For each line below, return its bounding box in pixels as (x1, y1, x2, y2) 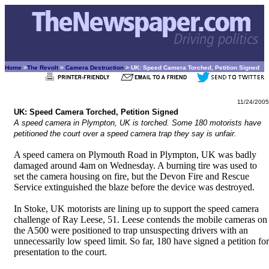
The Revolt (27, 64, 58, 71)
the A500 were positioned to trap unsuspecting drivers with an (14, 225, 248, 235)
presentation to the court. (14, 247, 107, 257)
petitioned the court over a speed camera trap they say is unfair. (14, 129, 237, 138)
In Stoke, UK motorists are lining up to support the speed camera (14, 204, 259, 214)
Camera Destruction (65, 64, 124, 71)
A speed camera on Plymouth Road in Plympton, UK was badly (14, 150, 256, 160)
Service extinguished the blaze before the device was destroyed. (14, 182, 255, 192)
